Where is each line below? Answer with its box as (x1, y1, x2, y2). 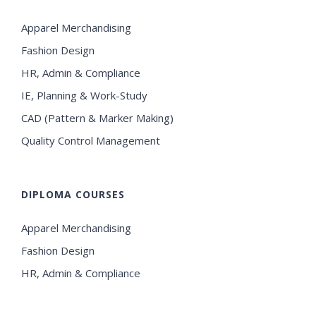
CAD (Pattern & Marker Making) (21, 111, 174, 126)
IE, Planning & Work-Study (21, 88, 147, 103)
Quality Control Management (21, 133, 160, 148)
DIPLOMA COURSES (21, 188, 125, 202)
